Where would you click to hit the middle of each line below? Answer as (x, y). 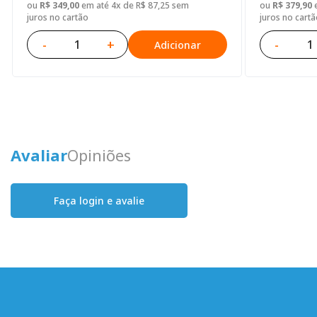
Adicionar (177, 45)
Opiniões (99, 155)
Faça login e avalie (99, 201)
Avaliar (39, 155)
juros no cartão (58, 18)
